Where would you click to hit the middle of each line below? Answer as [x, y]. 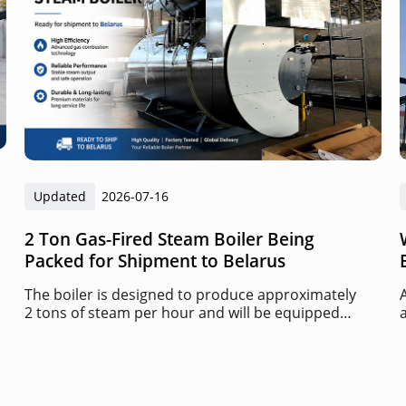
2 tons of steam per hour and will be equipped [182, 313]
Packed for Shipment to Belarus [155, 261]
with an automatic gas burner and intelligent [176, 331]
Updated [59, 197]
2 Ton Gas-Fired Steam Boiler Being [169, 239]
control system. [77, 349]
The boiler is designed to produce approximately [190, 295]
